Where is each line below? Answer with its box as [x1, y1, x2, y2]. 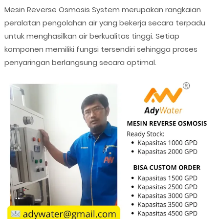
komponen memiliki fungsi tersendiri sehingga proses [4, 44, 197, 54]
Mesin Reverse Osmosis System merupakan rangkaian [4, 4, 201, 15]
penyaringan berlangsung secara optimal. [4, 57, 156, 67]
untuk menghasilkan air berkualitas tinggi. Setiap [4, 30, 179, 41]
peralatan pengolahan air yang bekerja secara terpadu [4, 17, 205, 28]
